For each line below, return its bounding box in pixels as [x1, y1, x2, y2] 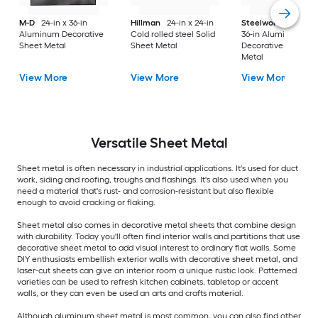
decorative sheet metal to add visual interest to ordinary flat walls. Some [17, 243, 296, 253]
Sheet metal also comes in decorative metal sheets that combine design [17, 220, 296, 231]
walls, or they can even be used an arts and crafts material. [17, 288, 243, 299]
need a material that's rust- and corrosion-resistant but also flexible [17, 186, 274, 197]
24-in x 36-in [41, 18, 88, 28]
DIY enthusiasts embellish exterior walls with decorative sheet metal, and [17, 254, 297, 265]
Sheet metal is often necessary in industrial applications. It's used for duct [17, 163, 298, 174]
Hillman [130, 18, 160, 28]
